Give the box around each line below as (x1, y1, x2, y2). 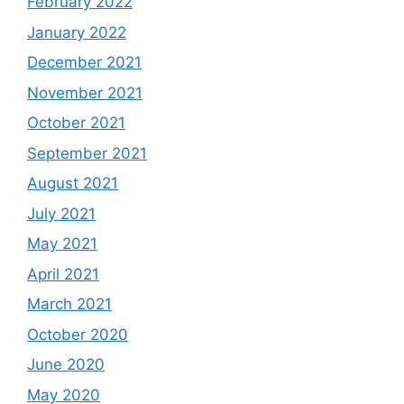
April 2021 (27, 264, 99, 283)
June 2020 (27, 355, 105, 374)
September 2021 (27, 143, 147, 162)
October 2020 (27, 325, 128, 344)
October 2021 (27, 114, 125, 133)
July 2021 (27, 204, 96, 223)
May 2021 (27, 234, 97, 253)
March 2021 (27, 295, 112, 314)
